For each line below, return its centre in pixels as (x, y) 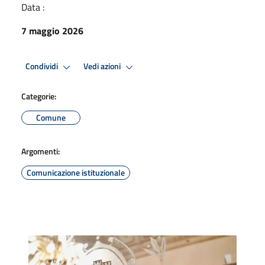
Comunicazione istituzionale (76, 172)
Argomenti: (41, 151)
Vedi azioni (103, 67)
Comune (51, 117)
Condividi (43, 67)
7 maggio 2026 (52, 30)
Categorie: (39, 96)
